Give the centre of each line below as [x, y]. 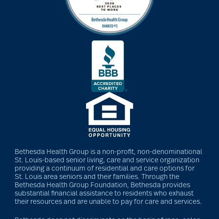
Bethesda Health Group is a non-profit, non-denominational [109, 152]
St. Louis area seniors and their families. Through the [97, 177]
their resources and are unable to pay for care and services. [108, 202]
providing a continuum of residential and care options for [105, 169]
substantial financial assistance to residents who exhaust [104, 194]
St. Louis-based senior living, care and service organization [107, 161]
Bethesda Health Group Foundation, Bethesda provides [102, 186]
